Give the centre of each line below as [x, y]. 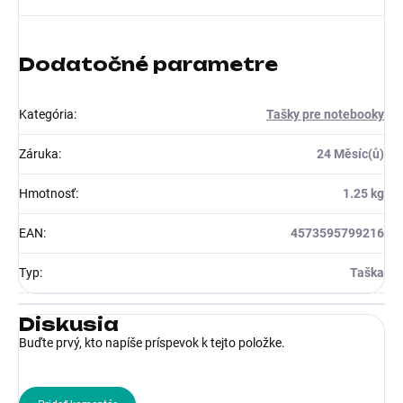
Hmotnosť [47, 194]
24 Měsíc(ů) [350, 154]
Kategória [46, 115]
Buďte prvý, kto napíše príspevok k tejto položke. [152, 343]
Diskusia [69, 325]
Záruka [39, 154]
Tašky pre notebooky [325, 115]
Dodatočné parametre [148, 65]
